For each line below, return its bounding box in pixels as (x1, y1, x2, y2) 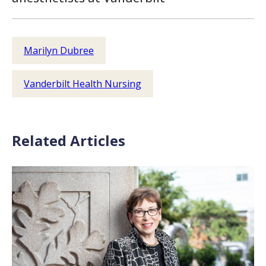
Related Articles (12, 131, 125, 150)
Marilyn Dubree (24, 44, 94, 57)
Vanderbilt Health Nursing (24, 77, 141, 90)
